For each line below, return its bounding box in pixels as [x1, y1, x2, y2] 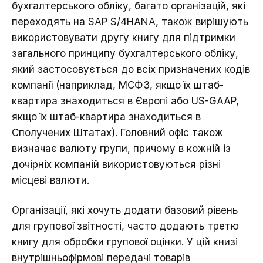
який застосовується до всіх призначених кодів [12, 63, 250, 76]
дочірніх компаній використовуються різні [12, 159, 221, 171]
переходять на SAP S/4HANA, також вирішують [12, 16, 248, 28]
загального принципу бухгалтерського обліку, [12, 48, 238, 60]
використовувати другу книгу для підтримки [12, 32, 235, 44]
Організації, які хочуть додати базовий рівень [12, 204, 238, 217]
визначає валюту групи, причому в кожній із [12, 143, 231, 155]
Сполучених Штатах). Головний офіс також [12, 127, 223, 139]
